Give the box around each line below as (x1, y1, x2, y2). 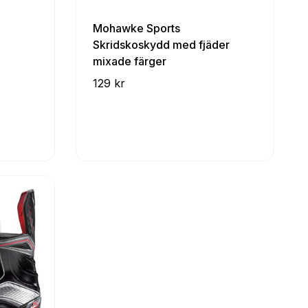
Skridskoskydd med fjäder (93, 38, 230, 52)
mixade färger (93, 54, 167, 69)
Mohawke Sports (93, 21, 181, 36)
